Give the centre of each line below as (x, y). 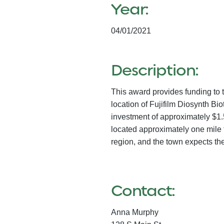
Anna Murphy (135, 212)
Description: (155, 70)
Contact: (143, 191)
